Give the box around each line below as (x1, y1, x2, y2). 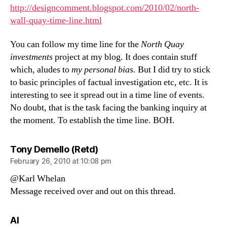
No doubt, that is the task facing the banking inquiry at (10, 102, 207, 113)
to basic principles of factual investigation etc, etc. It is (10, 77, 208, 88)
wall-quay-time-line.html (10, 14, 102, 26)
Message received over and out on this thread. (10, 185, 176, 197)
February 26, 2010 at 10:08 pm (10, 157, 112, 165)
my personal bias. (71, 64, 136, 75)
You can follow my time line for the (10, 39, 141, 50)
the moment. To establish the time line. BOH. (10, 115, 175, 126)
